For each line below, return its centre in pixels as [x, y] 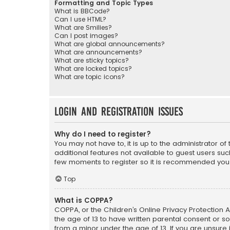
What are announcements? [98, 52]
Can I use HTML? [80, 19]
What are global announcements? [110, 44]
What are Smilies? [83, 27]
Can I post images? [86, 35]
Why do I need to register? [103, 134]
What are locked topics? [93, 68]
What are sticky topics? [92, 60]
